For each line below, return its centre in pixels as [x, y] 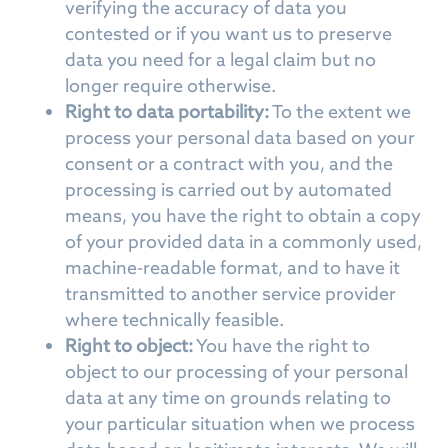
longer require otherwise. [170, 85]
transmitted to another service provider [230, 293]
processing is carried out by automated [228, 189]
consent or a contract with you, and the [229, 163]
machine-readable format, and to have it [232, 267]
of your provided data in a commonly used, [243, 241]
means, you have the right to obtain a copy [243, 215]
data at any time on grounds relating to [228, 397]
